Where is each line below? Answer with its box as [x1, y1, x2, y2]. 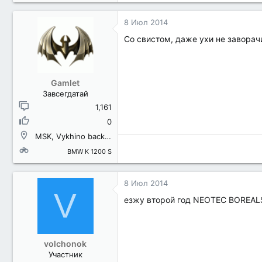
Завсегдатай [42, 89, 88, 98]
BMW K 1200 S [67, 147, 112, 156]
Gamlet [51, 78, 80, 88]
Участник [48, 250, 82, 259]
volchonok [44, 239, 87, 249]
